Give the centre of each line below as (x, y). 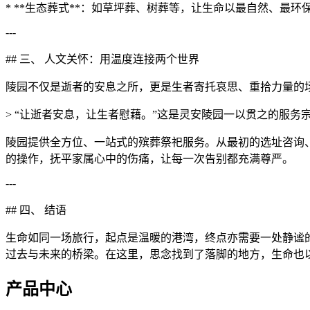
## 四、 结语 (36, 210)
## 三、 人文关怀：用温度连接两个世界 (102, 59)
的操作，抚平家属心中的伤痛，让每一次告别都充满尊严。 (149, 158)
